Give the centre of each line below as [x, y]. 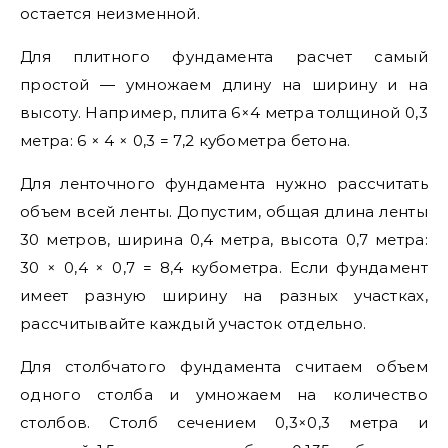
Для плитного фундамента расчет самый [224, 56]
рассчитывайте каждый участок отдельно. [193, 323]
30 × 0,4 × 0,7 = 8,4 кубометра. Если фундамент [224, 267]
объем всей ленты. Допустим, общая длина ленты [224, 211]
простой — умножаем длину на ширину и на [224, 84]
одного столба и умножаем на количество [224, 394]
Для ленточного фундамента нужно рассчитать [224, 183]
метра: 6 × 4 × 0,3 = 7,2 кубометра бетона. [185, 140]
